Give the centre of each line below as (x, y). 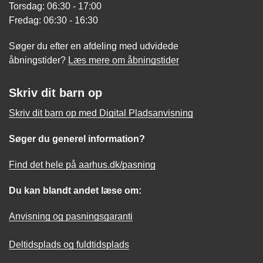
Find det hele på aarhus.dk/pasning (82, 164)
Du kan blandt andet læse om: (75, 190)
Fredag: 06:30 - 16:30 (53, 20)
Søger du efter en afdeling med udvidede (94, 46)
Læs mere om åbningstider (124, 60)
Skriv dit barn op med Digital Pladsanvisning (101, 113)
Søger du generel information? (77, 139)
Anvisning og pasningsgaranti (71, 216)
